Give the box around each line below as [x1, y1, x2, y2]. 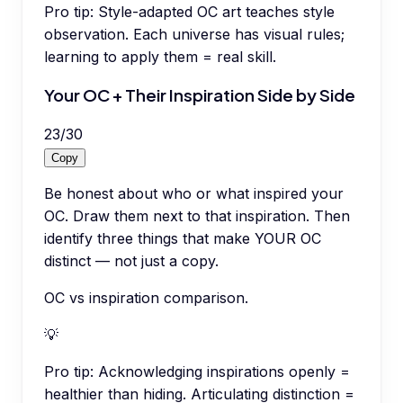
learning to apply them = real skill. [44, 47, 276, 66]
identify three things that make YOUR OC [44, 229, 321, 248]
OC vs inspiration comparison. [44, 289, 248, 308]
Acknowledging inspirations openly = [98, 363, 350, 381]
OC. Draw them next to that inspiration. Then [44, 207, 350, 226]
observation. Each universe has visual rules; [44, 24, 345, 43]
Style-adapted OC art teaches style [98, 2, 335, 21]
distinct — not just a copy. [44, 252, 219, 271]
